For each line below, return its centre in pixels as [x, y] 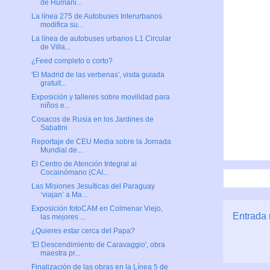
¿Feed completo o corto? [72, 61]
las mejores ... [63, 217]
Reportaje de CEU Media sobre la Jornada [101, 142]
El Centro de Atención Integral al [84, 164]
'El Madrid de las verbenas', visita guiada [98, 75]
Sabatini [54, 128]
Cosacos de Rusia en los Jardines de [92, 120]
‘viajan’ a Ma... [64, 195]
